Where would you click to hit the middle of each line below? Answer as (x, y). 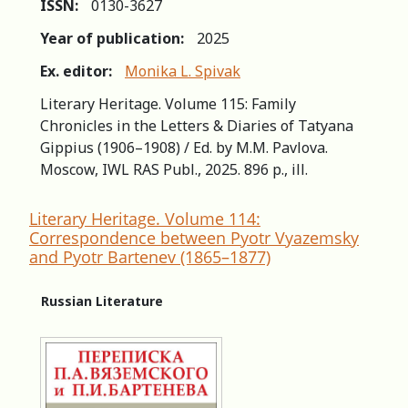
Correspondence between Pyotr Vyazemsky (194, 237)
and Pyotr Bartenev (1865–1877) (150, 256)
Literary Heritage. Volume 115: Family (168, 103)
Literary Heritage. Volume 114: (145, 218)
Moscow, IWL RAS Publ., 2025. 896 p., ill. (174, 169)
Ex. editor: (76, 71)
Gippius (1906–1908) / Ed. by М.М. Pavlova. (184, 147)
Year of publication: (112, 38)
